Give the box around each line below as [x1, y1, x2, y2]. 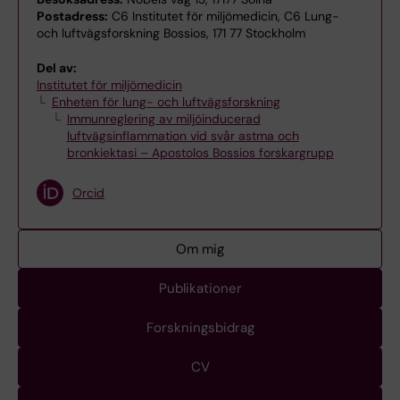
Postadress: [37, 8, 108, 24]
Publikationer [158, 279, 242, 297]
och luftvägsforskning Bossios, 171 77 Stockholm [37, 25, 305, 41]
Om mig [176, 240, 224, 258]
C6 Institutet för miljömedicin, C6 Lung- [108, 8, 339, 24]
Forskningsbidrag [146, 319, 254, 337]
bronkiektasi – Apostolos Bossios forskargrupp [66, 145, 334, 161]
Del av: [37, 60, 77, 76]
